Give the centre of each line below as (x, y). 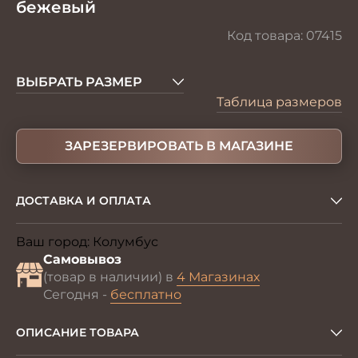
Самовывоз (82, 259)
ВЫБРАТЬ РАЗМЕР (79, 82)
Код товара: (267, 36)
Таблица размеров (279, 102)
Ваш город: (54, 242)
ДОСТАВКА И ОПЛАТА (84, 201)
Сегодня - (77, 294)
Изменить (193, 243)
